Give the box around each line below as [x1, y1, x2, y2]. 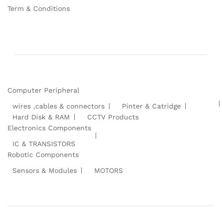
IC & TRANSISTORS [12, 139, 75, 148]
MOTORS [94, 166, 123, 174]
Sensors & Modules [12, 166, 77, 174]
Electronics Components [7, 123, 91, 132]
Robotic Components [7, 150, 79, 159]
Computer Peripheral [7, 86, 79, 94]
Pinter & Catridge [122, 102, 181, 110]
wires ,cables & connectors [12, 102, 105, 110]
